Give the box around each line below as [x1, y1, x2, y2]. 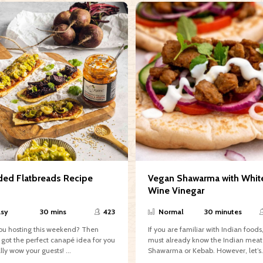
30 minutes [204, 207, 242, 216]
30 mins [39, 207, 66, 216]
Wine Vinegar [148, 185, 205, 196]
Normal [158, 207, 184, 216]
